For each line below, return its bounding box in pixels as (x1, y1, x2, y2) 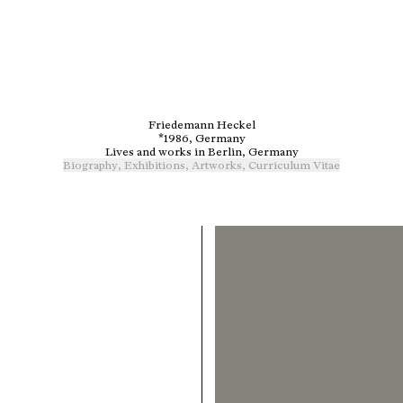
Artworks (192, 158, 242, 173)
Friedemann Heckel (148, 118, 255, 132)
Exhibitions (124, 158, 185, 173)
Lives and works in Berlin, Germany (104, 145, 299, 159)
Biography (63, 158, 118, 173)
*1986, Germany (157, 131, 246, 146)
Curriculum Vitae (248, 158, 340, 173)
